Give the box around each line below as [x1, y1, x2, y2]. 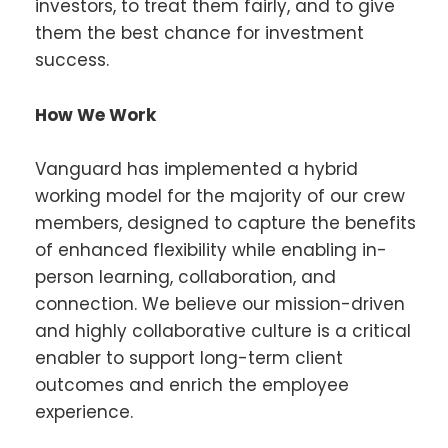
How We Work [35, 102, 156, 127]
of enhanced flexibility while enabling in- [35, 237, 387, 262]
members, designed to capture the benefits [35, 210, 416, 235]
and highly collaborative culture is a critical [35, 318, 411, 343]
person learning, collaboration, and [35, 264, 336, 289]
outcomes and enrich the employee [35, 372, 349, 397]
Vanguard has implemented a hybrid [35, 156, 358, 181]
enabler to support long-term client [35, 345, 343, 370]
